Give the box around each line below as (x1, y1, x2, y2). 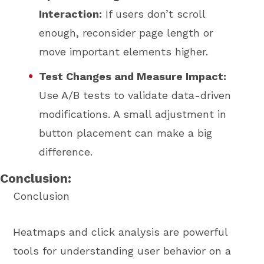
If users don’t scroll (102, 8, 206, 21)
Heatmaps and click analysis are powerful (13, 225, 228, 238)
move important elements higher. (39, 45, 209, 58)
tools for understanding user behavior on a (13, 244, 232, 257)
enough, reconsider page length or (39, 27, 214, 39)
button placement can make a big (39, 127, 213, 140)
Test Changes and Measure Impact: (39, 70, 227, 83)
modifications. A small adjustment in (39, 108, 227, 121)
